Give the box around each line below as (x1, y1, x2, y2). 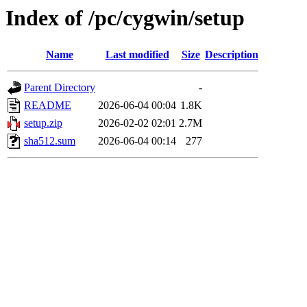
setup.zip (24, 117, 62, 130)
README (24, 99, 71, 112)
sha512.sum (24, 135, 75, 147)
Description (205, 49, 258, 61)
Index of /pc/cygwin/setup (5, 5, 245, 30)
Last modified (105, 49, 169, 61)
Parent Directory (24, 82, 95, 94)
